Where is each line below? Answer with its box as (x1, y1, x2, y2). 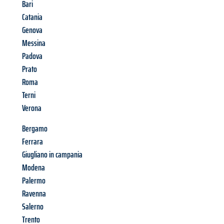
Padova (22, 49, 42, 63)
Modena (22, 160, 45, 175)
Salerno (22, 199, 43, 214)
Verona (22, 101, 41, 115)
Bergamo (22, 121, 47, 136)
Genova (22, 23, 42, 37)
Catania (22, 10, 42, 24)
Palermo (22, 173, 45, 188)
